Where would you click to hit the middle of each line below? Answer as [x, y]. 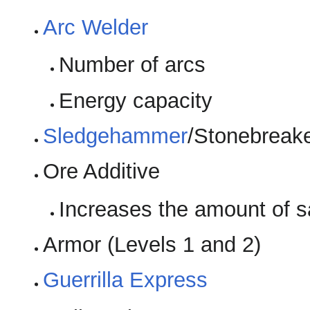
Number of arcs [132, 65]
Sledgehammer [116, 136]
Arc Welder [96, 27]
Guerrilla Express [126, 280]
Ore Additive [102, 172]
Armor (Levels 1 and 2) [152, 244]
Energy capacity [135, 100]
